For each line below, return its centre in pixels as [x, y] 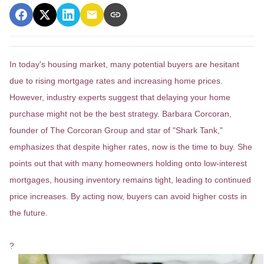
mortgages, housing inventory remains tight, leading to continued [130, 180]
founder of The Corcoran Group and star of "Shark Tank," [116, 130]
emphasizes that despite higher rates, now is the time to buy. [122, 147]
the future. [29, 213]
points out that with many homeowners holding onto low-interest [128, 163]
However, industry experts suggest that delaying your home [120, 97]
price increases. [39, 196]
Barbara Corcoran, [197, 114]
